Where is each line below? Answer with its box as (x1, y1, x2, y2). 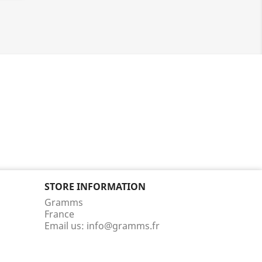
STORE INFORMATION (44, 180, 146, 193)
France (44, 207, 74, 220)
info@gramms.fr (87, 219, 160, 232)
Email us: (44, 219, 87, 232)
